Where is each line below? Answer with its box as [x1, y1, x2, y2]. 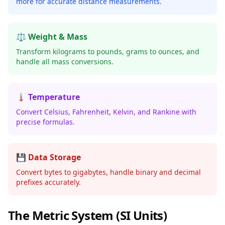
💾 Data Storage [16, 152, 81, 163]
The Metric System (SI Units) [8, 207, 167, 223]
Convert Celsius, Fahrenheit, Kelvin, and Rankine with [16, 107, 196, 117]
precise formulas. [16, 117, 75, 127]
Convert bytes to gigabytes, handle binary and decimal [16, 167, 201, 177]
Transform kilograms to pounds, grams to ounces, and [16, 47, 199, 56]
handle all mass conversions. [16, 57, 114, 66]
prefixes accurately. [16, 177, 81, 187]
